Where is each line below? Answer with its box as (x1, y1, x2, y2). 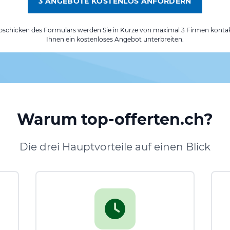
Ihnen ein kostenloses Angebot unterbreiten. (46, 35, 184, 43)
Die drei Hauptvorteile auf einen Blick (20, 140, 210, 153)
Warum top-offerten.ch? (17, 109, 213, 129)
